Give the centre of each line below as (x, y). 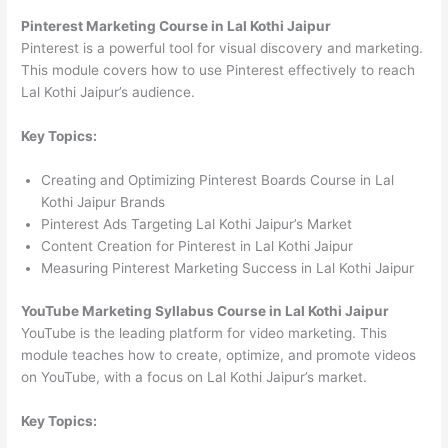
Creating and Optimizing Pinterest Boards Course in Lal (218, 180)
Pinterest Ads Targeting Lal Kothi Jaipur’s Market (197, 224)
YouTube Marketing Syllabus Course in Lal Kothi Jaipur (205, 310)
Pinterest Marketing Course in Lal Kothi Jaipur (176, 26)
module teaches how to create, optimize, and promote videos (219, 354)
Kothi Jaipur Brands (103, 202)
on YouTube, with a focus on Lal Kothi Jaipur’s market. (194, 376)
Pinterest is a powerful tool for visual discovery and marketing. (222, 48)
